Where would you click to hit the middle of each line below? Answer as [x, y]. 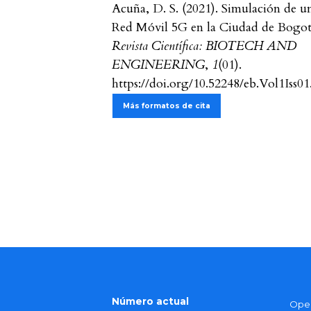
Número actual [151, 301]
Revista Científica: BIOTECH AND [204, 46]
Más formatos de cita [167, 106]
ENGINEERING [159, 65]
